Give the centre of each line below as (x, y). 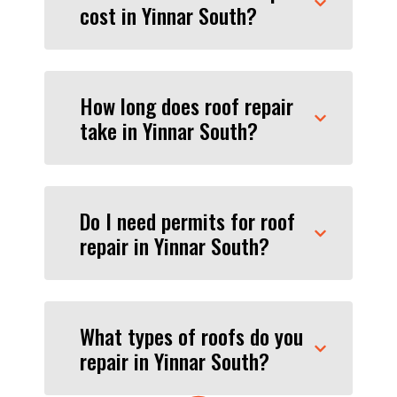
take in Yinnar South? (169, 131)
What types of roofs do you (191, 336)
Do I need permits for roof (187, 221)
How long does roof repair (187, 106)
